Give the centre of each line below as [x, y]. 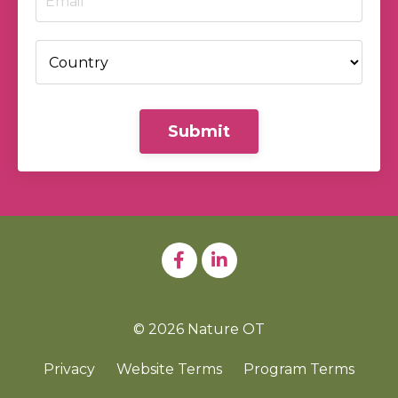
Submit [199, 131]
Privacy [69, 369]
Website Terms [169, 369]
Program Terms [299, 369]
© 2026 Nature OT [199, 329]
